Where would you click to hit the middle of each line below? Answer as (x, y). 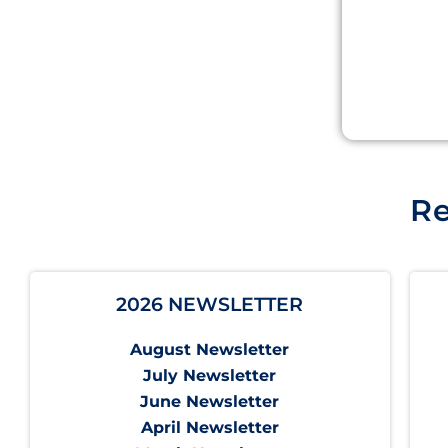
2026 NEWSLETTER (210, 305)
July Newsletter (210, 376)
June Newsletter (210, 402)
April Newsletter (209, 428)
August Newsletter (210, 350)
